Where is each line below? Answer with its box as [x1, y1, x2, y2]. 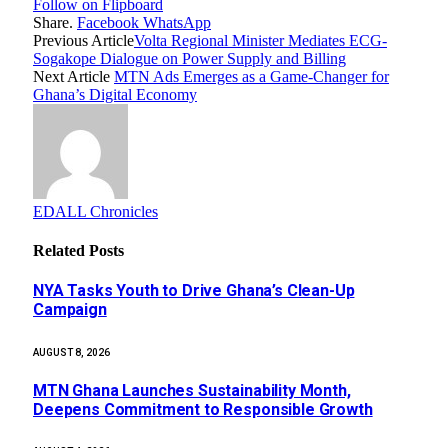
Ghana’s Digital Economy [33, 85, 197, 103]
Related [33, 242, 89, 260]
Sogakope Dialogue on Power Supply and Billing [33, 49, 346, 67]
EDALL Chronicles [33, 202, 158, 220]
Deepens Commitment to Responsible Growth [33, 399, 373, 419]
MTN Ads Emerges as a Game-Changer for [114, 67, 389, 85]
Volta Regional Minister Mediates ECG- [134, 31, 387, 49]
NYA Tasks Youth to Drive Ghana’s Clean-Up [33, 281, 355, 301]
